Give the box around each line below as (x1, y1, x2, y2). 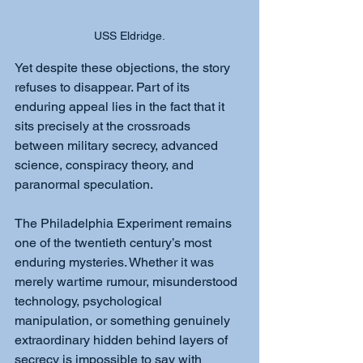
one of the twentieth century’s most (15, 234, 215, 250)
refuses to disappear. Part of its (15, 79, 193, 95)
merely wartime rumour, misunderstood (15, 273, 241, 289)
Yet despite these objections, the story (15, 59, 233, 75)
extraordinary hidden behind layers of (15, 331, 231, 348)
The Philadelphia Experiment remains (15, 215, 235, 231)
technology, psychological (15, 293, 165, 309)
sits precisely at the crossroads (15, 117, 194, 134)
